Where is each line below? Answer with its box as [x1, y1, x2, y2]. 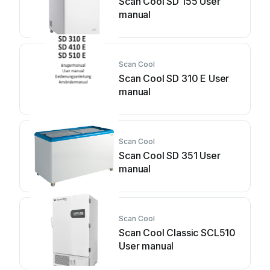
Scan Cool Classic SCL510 [119, 227, 236, 239]
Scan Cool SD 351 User [119, 149, 221, 162]
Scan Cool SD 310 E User [119, 72, 230, 84]
